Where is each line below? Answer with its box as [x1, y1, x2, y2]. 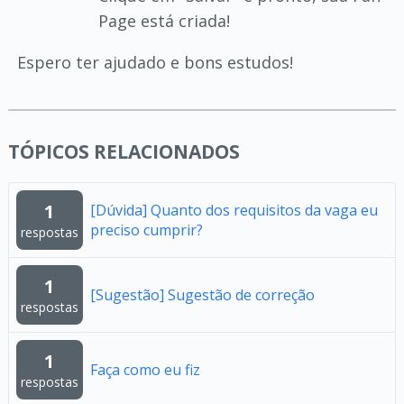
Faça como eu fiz [89, 360, 200, 380]
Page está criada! [97, 10, 230, 32]
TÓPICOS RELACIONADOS [7, 139, 240, 164]
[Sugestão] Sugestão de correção [89, 285, 315, 305]
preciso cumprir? [89, 220, 203, 240]
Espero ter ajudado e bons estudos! [16, 51, 293, 73]
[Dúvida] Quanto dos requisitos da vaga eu [89, 200, 378, 220]
